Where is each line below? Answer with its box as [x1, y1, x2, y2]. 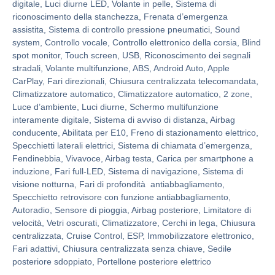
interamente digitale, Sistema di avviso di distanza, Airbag [12, 115, 235, 125]
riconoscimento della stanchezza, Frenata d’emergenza [12, 12, 228, 22]
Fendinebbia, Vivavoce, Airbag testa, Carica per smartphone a [12, 153, 254, 164]
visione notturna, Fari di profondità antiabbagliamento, [12, 179, 225, 190]
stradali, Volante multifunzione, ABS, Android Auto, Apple [12, 63, 230, 74]
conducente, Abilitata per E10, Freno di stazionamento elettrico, [12, 128, 258, 138]
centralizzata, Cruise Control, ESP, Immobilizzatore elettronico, [12, 231, 254, 241]
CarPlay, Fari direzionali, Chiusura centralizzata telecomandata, [12, 76, 258, 87]
